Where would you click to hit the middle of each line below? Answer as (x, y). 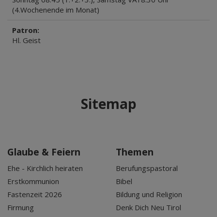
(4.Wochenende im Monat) (56, 10)
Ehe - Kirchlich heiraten (45, 168)
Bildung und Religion (149, 194)
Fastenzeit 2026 (35, 194)
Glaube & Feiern (44, 152)
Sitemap (108, 104)
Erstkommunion (33, 181)
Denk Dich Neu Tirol (148, 207)
